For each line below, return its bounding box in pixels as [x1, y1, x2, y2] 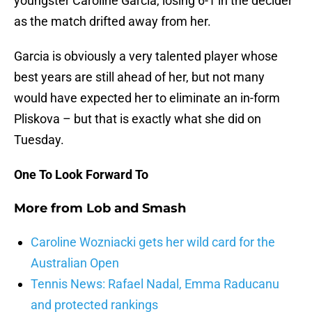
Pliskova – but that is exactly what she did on [14, 111, 261, 127]
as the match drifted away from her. [14, 14, 211, 29]
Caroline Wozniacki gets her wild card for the [31, 235, 275, 250]
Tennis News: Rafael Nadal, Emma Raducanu [31, 276, 279, 292]
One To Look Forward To [14, 167, 148, 182]
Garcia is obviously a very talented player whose [14, 49, 278, 64]
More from [14, 201, 86, 217]
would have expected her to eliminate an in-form [14, 91, 280, 106]
